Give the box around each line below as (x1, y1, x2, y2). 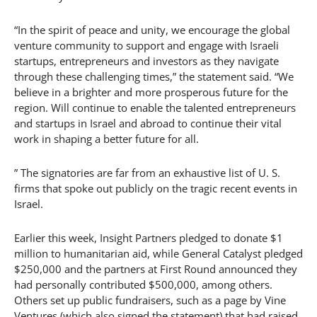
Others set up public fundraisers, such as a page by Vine (14, 293, 286, 307)
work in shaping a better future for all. (14, 132, 199, 146)
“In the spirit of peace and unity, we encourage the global (14, 23, 290, 37)
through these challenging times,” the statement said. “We (14, 69, 294, 83)
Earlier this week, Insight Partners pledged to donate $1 (14, 231, 283, 245)
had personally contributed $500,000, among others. (14, 277, 272, 292)
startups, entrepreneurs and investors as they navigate (14, 54, 279, 68)
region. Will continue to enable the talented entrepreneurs (14, 100, 296, 115)
